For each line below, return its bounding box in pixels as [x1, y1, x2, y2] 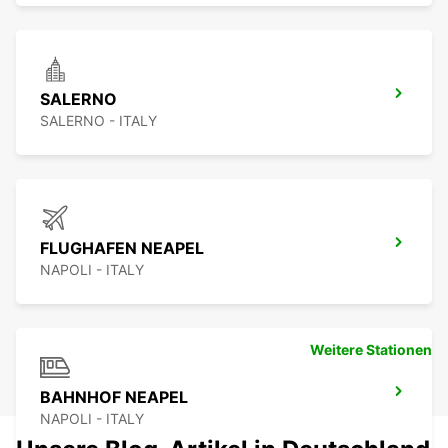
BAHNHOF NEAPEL [40, 387, 188, 408]
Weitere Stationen [310, 341, 432, 359]
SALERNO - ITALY [40, 112, 157, 130]
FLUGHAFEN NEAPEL [40, 238, 204, 259]
